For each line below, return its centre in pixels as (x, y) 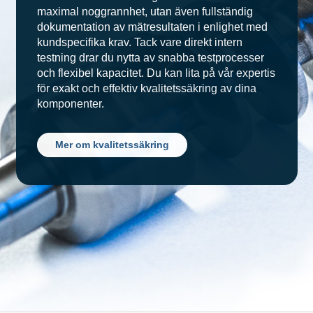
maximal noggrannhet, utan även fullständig (145, 12)
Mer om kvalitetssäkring (112, 145)
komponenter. (70, 104)
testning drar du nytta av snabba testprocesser (150, 58)
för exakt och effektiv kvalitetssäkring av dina (146, 88)
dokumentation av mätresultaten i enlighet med (152, 27)
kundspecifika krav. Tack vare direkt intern (139, 42)
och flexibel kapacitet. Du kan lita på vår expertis (156, 73)
